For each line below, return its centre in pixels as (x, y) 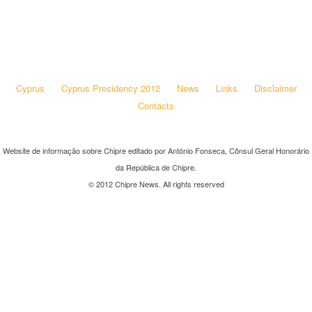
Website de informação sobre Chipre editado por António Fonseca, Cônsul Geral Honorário (156, 150)
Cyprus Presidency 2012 (110, 88)
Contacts (156, 106)
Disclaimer (275, 88)
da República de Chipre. (156, 167)
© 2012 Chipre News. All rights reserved (156, 184)
